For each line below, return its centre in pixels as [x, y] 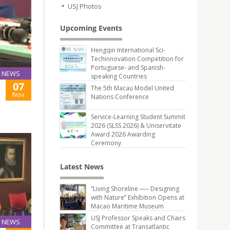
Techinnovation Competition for [137, 59]
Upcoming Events [91, 28]
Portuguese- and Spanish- [128, 68]
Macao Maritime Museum [127, 206]
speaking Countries [119, 76]
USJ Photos [85, 6]
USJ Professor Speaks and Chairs [138, 218]
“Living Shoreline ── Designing [135, 189]
